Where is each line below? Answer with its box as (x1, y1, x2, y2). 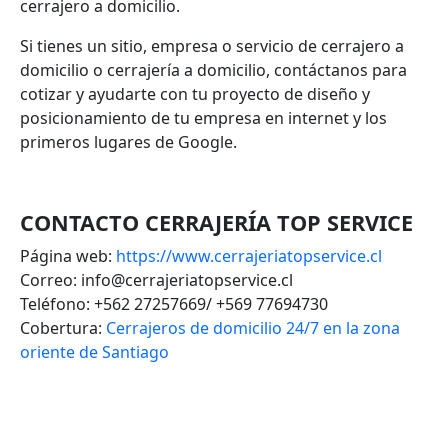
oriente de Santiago (20, 340, 169, 363)
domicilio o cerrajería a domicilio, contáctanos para (20, 58, 407, 81)
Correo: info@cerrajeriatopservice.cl (20, 268, 293, 291)
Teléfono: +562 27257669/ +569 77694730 (20, 292, 328, 315)
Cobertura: (20, 316, 106, 339)
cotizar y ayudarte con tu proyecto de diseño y (20, 82, 370, 105)
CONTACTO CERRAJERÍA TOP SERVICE (20, 207, 413, 237)
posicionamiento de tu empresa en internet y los (20, 106, 387, 129)
